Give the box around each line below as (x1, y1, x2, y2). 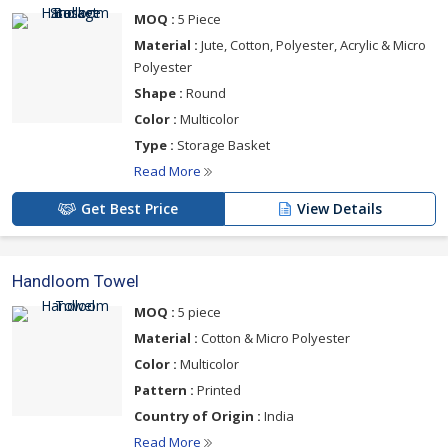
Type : (134, 136, 174, 155)
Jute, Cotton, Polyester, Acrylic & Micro (198, 36, 426, 55)
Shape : (134, 84, 183, 103)
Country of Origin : (134, 407, 261, 426)
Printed (194, 381, 241, 400)
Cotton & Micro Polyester (198, 329, 350, 348)
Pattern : (134, 381, 194, 400)
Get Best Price (81, 199, 178, 219)
